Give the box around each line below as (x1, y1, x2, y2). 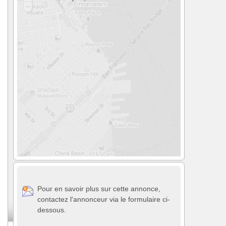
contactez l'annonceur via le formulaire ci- (37, 195, 170, 203)
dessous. (37, 205, 66, 214)
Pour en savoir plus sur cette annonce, (37, 184, 160, 193)
